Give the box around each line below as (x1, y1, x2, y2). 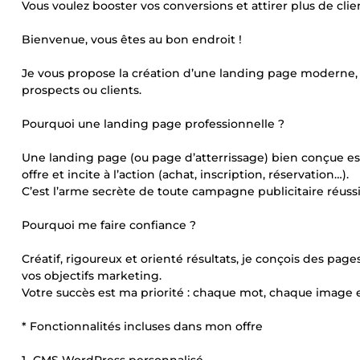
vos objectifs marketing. (22, 268, 162, 283)
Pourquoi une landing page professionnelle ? (22, 117, 284, 131)
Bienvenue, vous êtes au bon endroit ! (22, 32, 242, 47)
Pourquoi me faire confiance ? (22, 218, 196, 232)
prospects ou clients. (22, 83, 141, 97)
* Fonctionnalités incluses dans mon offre (22, 319, 263, 333)
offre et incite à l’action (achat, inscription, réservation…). (22, 167, 349, 182)
